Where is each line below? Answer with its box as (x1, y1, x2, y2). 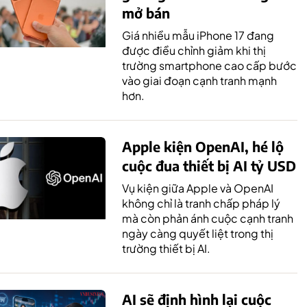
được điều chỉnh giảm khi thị (122, 42, 266, 58)
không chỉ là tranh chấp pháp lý (122, 195, 280, 210)
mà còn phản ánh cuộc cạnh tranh (122, 210, 293, 225)
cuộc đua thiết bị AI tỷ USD (122, 156, 296, 174)
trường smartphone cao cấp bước (122, 58, 297, 73)
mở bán (122, 3, 170, 21)
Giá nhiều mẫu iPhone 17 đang (122, 27, 274, 42)
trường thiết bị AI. (122, 241, 210, 256)
